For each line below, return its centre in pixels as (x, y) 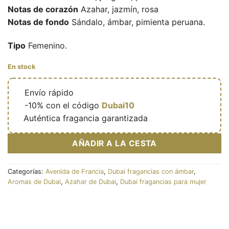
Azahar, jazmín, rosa (118, 9)
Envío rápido (49, 92)
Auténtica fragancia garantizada (86, 118)
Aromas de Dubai (34, 182)
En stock (21, 66)
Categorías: (27, 172)
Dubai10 (118, 105)
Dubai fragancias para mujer (163, 182)
